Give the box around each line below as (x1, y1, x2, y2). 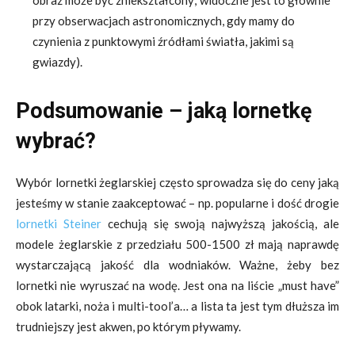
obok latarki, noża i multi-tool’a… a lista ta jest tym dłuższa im (16, 299, 339, 313)
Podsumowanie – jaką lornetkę (16, 98, 312, 124)
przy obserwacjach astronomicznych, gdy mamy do (32, 13, 295, 28)
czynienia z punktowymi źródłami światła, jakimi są (32, 34, 294, 48)
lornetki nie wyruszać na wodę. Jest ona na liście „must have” (16, 278, 339, 292)
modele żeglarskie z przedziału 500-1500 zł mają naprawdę (16, 237, 339, 251)
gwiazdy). (32, 55, 82, 69)
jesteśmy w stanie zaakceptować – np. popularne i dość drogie (16, 196, 339, 210)
